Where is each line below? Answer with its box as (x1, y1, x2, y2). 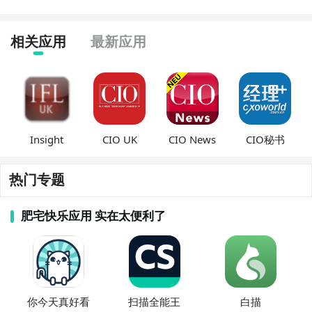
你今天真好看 (26, 296, 90, 308)
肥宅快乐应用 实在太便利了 (20, 209, 166, 224)
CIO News (169, 132, 217, 146)
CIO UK (102, 132, 137, 146)
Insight (30, 132, 64, 146)
